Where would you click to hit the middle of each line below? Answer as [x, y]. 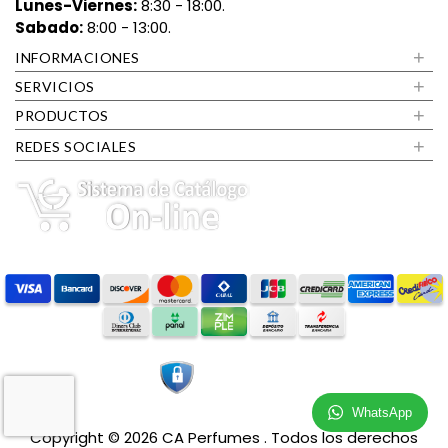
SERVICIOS [55, 87]
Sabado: [49, 28]
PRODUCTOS [62, 116]
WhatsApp [382, 412]
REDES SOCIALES [75, 147]
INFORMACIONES [77, 58]
